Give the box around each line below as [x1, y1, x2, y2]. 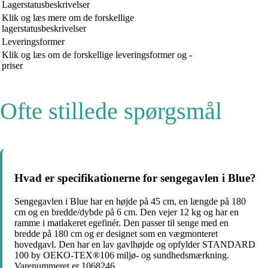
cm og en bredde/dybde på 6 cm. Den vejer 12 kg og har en [14, 207, 239, 217]
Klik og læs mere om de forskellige [2, 12, 134, 23]
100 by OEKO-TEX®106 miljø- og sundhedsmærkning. [14, 250, 229, 260]
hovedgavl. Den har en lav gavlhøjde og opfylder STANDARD [14, 239, 255, 249]
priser [2, 60, 23, 71]
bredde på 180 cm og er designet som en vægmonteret [14, 229, 218, 239]
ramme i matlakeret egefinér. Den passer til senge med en [14, 218, 229, 228]
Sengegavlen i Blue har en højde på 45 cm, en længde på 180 [14, 196, 246, 206]
